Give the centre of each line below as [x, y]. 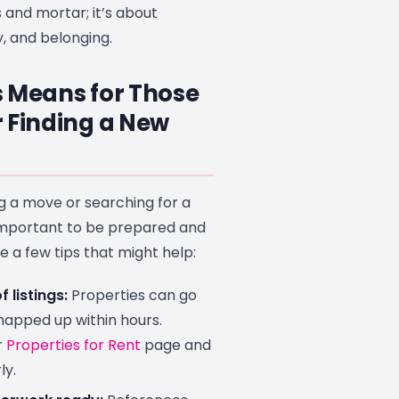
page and [176, 346]
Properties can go [132, 296]
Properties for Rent [73, 346]
